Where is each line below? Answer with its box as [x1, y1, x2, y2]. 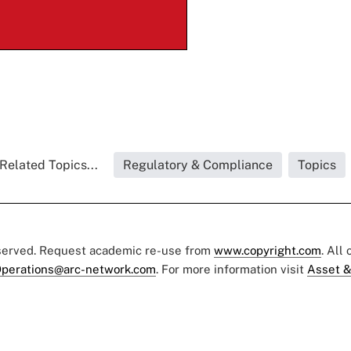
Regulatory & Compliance [123, 157, 273, 173]
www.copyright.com [214, 244, 321, 258]
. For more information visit [156, 262, 307, 277]
